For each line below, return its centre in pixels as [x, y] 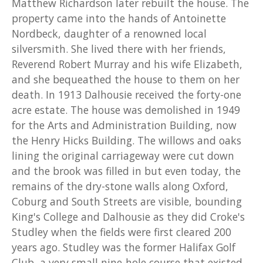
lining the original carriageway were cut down [123, 155]
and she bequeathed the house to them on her [126, 79]
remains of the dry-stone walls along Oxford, [120, 186]
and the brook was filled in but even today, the [126, 171]
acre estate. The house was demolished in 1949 [126, 109]
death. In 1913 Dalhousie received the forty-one [127, 94]
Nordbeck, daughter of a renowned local [109, 33]
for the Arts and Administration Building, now [124, 125]
